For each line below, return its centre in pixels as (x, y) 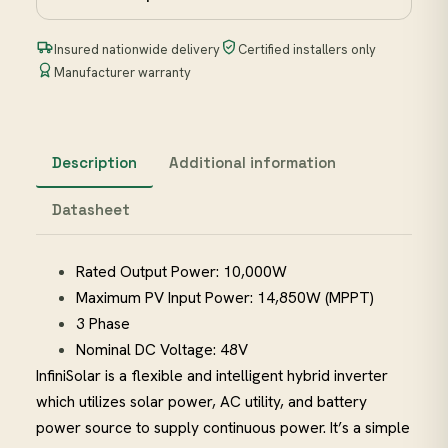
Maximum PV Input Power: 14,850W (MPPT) (225, 298)
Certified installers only (307, 50)
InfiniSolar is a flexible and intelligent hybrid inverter (212, 376)
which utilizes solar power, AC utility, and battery (201, 402)
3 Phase (103, 324)
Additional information (252, 163)
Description (94, 163)
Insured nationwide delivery (137, 50)
